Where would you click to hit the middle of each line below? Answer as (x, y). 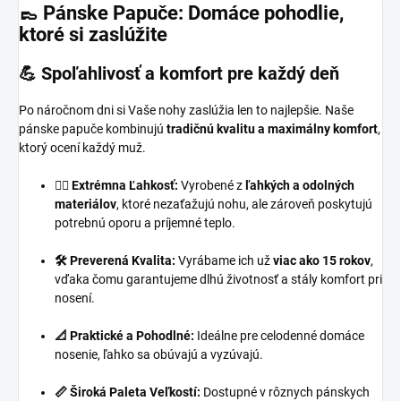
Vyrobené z (212, 185)
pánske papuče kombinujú (93, 128)
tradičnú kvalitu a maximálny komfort (272, 128)
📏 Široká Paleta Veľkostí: (128, 392)
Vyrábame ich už (224, 260)
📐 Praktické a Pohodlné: (124, 335)
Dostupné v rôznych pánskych (285, 392)
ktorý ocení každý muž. (82, 147)
